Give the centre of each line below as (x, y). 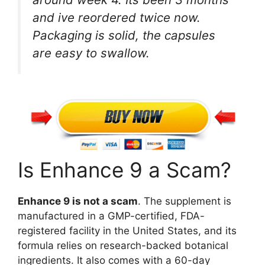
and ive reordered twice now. (117, 18)
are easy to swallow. (91, 53)
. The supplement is (185, 201)
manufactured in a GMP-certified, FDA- (111, 216)
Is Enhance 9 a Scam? (125, 169)
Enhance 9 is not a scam (78, 201)
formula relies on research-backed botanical (123, 245)
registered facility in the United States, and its (127, 230)
